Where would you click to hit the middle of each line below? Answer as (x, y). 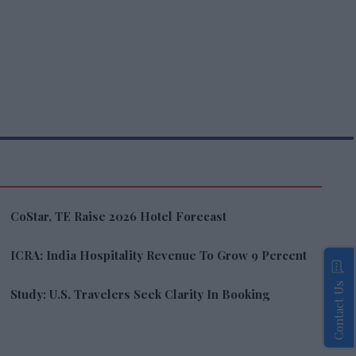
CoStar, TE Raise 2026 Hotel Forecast (119, 216)
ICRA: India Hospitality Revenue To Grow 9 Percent (159, 255)
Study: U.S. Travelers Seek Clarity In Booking (140, 294)
